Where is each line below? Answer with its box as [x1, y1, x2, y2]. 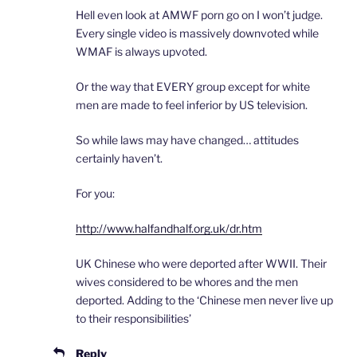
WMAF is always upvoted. [76, 45, 207, 59]
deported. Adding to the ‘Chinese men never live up [76, 293, 333, 308]
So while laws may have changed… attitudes [76, 133, 299, 147]
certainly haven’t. [76, 151, 163, 166]
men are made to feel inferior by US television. [76, 98, 308, 112]
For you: [76, 186, 115, 201]
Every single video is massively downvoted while [76, 26, 319, 41]
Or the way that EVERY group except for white [76, 80, 310, 94]
